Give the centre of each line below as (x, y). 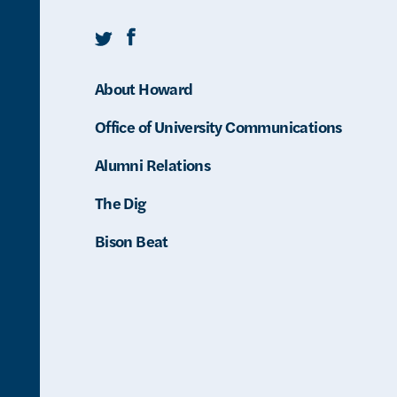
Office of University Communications (218, 126)
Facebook (163, 39)
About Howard (144, 88)
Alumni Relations (152, 164)
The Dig (120, 202)
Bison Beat (131, 241)
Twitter (124, 39)
